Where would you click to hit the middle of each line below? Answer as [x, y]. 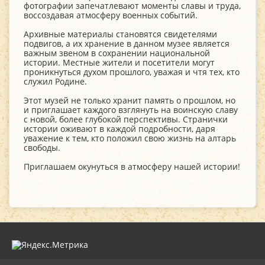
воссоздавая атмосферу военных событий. [111, 15]
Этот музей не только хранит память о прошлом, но [130, 100]
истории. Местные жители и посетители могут [119, 62]
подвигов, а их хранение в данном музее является [127, 43]
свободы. [42, 148]
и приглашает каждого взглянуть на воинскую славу [131, 110]
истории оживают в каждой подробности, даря [119, 129]
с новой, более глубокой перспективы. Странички [126, 119]
